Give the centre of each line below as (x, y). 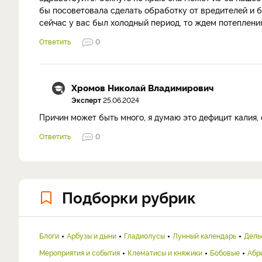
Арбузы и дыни (92, 235)
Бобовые (225, 252)
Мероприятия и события (80, 252)
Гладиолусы (144, 235)
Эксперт (86, 100)
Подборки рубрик (129, 196)
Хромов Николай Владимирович (142, 87)
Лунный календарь (204, 235)
